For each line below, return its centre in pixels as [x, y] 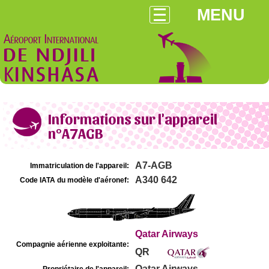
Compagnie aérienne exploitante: [73, 244]
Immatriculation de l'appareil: [80, 166]
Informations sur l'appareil [133, 118]
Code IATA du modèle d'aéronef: [74, 180]
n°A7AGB [76, 133]
